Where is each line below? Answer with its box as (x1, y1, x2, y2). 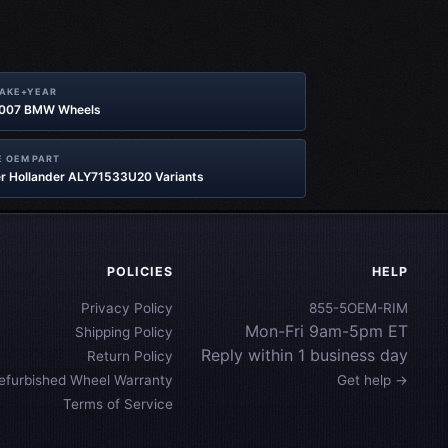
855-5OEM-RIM (309, 300, 408, 316)
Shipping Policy (75, 324, 173, 340)
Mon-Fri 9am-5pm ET (245, 321, 408, 341)
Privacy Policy (81, 300, 173, 316)
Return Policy (87, 348, 173, 364)
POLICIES (107, 264, 173, 279)
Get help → (337, 372, 408, 388)
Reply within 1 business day (201, 345, 408, 365)
